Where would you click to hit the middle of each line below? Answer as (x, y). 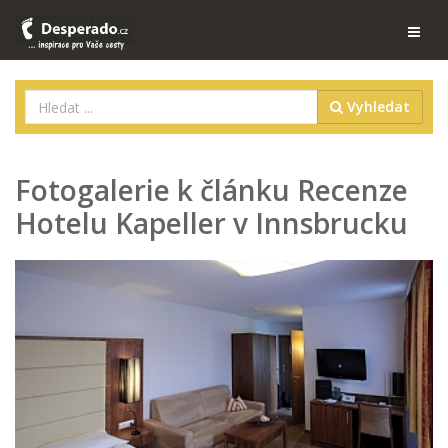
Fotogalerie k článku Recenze (211, 190)
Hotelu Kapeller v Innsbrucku (211, 223)
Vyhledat (376, 106)
